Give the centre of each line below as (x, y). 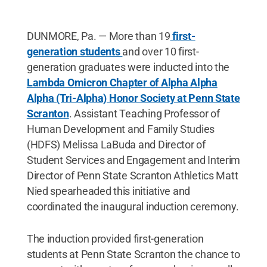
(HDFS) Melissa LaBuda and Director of (116, 144)
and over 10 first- (161, 51)
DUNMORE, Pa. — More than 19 (98, 36)
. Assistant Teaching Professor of (144, 113)
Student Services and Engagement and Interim (133, 160)
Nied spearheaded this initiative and (108, 191)
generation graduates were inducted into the (128, 67)
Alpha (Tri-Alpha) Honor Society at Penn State (133, 98)
